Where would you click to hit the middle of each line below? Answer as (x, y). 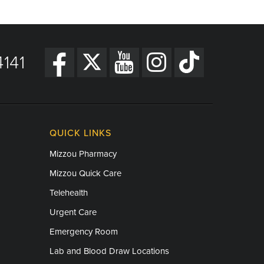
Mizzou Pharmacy (83, 154)
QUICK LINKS (80, 133)
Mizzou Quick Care (85, 173)
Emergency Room (83, 231)
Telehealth (68, 192)
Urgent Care (73, 212)
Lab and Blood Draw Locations (109, 251)
